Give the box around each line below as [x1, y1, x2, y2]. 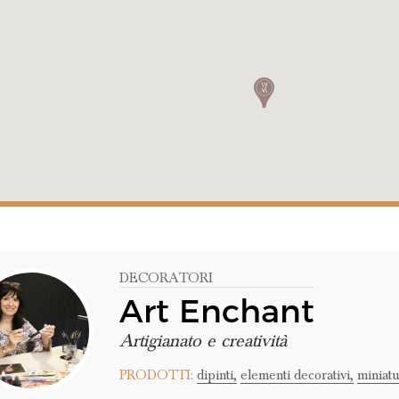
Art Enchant [118, 291, 314, 330]
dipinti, [196, 367, 237, 383]
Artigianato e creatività [118, 330, 287, 352]
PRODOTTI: [118, 367, 193, 383]
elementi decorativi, [240, 367, 354, 383]
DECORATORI [118, 270, 213, 286]
